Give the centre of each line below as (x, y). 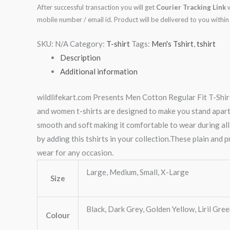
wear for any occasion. (75, 152)
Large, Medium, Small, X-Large (138, 172)
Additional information (99, 72)
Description (80, 58)
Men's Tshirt (172, 44)
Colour (58, 215)
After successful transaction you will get (97, 7)
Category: (88, 44)
